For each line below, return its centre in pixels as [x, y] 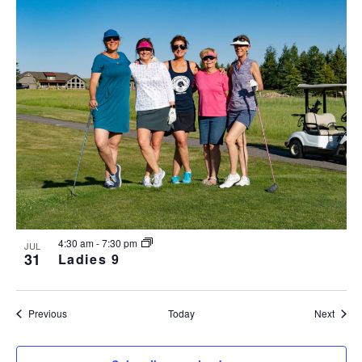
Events [81, 313]
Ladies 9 [89, 259]
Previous [47, 314]
